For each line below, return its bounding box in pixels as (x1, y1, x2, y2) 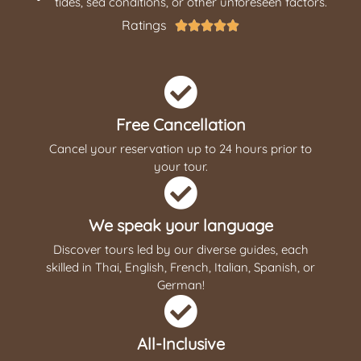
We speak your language (88, 215, 273, 236)
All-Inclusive (136, 334, 225, 355)
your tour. (153, 159, 208, 175)
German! (156, 277, 205, 293)
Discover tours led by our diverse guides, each (52, 242, 309, 258)
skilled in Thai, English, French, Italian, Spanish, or (46, 259, 315, 276)
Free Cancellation (115, 114, 246, 135)
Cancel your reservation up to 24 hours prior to (49, 141, 312, 157)
